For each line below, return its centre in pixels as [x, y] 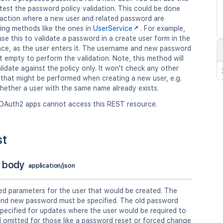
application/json [52, 166]
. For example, [163, 28]
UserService [113, 28]
